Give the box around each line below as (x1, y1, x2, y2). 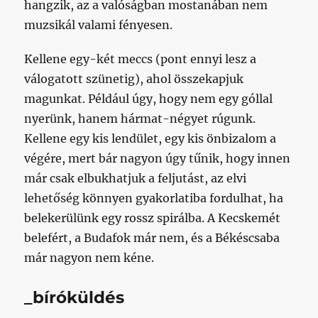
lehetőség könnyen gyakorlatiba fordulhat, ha (24, 191, 284, 206)
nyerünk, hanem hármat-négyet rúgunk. (24, 111, 256, 126)
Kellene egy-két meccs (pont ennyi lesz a (24, 52, 257, 67)
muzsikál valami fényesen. (24, 18, 173, 33)
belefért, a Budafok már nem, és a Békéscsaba (24, 231, 280, 246)
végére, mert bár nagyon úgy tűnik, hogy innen (24, 151, 291, 166)
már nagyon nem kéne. (24, 251, 155, 265)
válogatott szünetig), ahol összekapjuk (24, 72, 244, 87)
